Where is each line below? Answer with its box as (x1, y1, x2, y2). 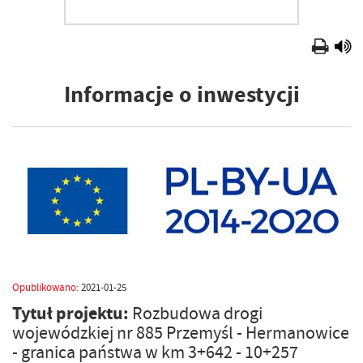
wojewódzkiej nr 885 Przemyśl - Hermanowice (12, 321, 349, 344)
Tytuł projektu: (12, 301, 132, 325)
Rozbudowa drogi (132, 301, 263, 325)
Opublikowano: (12, 280, 79, 294)
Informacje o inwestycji (63, 79, 300, 109)
